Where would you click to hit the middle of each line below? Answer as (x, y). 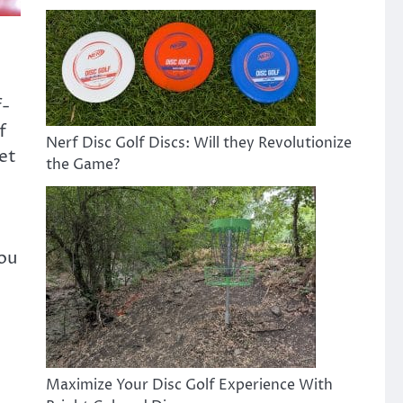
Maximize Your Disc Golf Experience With (189, 385)
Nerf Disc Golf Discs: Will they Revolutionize (198, 143)
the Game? (82, 165)
